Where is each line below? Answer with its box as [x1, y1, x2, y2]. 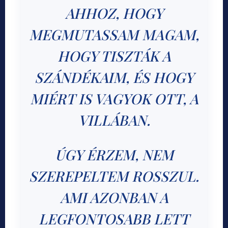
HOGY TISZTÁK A [57, 46, 171, 66]
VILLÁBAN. [78, 110, 150, 130]
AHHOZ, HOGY [65, 4, 163, 23]
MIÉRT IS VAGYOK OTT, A [30, 89, 198, 108]
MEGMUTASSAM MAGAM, [29, 25, 199, 44]
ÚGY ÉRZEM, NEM [54, 145, 174, 164]
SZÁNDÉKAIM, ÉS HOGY [34, 68, 194, 87]
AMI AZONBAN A [60, 188, 168, 207]
